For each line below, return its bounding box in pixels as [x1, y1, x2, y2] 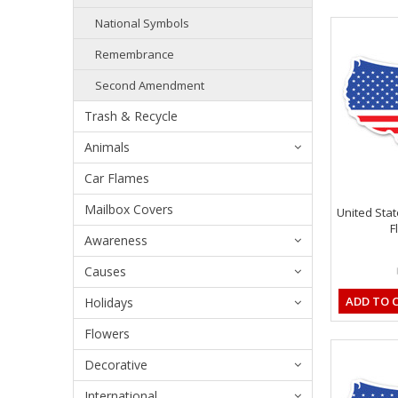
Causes [84, 262, 126, 280]
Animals [84, 138, 130, 155]
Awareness [84, 231, 147, 249]
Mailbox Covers [84, 200, 173, 218]
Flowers [84, 324, 130, 342]
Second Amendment [95, 76, 204, 93]
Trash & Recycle [84, 107, 178, 124]
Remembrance [95, 45, 174, 62]
